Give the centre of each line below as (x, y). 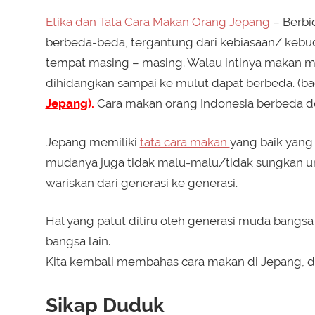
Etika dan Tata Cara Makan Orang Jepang (157, 22)
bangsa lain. (78, 242)
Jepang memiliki (92, 142)
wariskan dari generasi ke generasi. (141, 182)
